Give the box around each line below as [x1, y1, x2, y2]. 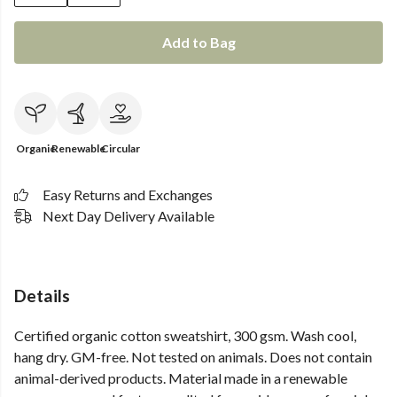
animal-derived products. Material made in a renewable [14, 370, 347, 387]
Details [14, 285, 70, 306]
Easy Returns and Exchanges [43, 186, 213, 203]
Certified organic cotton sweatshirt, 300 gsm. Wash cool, [14, 327, 356, 345]
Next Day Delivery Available [43, 207, 214, 224]
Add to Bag [161, 34, 236, 51]
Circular [101, 142, 140, 155]
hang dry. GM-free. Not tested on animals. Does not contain [14, 348, 372, 366]
